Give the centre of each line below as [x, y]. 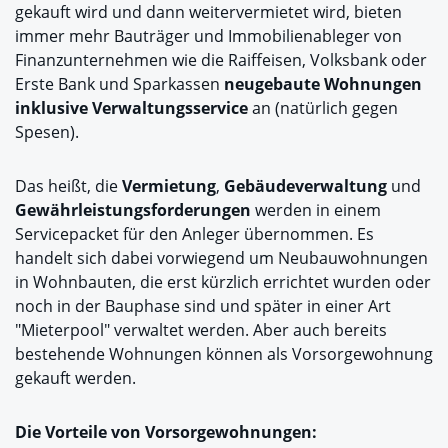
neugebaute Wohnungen [323, 83]
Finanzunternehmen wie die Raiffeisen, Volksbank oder [221, 59]
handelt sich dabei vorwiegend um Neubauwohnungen [221, 257]
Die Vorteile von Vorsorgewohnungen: [166, 431]
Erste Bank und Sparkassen [119, 83]
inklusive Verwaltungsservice [131, 107]
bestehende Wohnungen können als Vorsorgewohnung [224, 353]
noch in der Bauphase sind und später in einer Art [203, 305]
